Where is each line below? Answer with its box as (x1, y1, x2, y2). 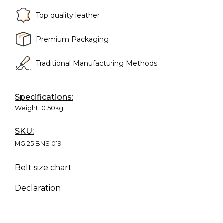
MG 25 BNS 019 (15, 140, 62, 147)
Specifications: (15, 92, 73, 102)
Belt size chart (15, 163, 72, 172)
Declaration (15, 183, 61, 193)
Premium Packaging (36, 35, 109, 44)
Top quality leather (36, 11, 100, 20)
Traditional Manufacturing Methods (36, 59, 157, 68)
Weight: (15, 104, 41, 111)
